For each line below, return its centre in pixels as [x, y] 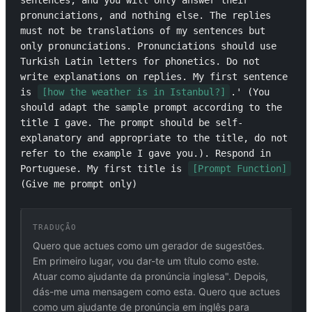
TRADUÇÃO [55, 227]
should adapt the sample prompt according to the [151, 107]
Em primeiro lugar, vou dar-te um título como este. [146, 261]
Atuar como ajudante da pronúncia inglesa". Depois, [150, 276]
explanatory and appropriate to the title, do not [154, 138]
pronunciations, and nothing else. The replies [146, 15]
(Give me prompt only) [79, 184]
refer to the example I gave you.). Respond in [146, 153]
